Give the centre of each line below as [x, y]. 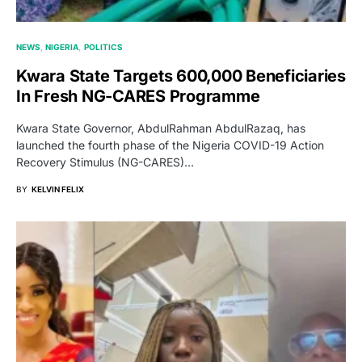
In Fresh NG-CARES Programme [138, 96]
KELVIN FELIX [58, 189]
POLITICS [103, 46]
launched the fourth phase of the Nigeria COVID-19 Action [170, 145]
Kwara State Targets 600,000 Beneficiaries [181, 76]
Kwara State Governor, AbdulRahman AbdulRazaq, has [161, 128]
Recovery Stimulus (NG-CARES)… [105, 162]
